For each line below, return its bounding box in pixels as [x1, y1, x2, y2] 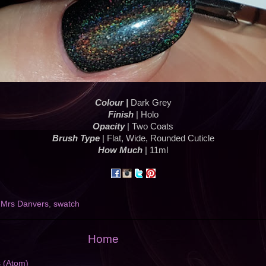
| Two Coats [125, 122, 173, 132]
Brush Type [52, 134, 100, 144]
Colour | [94, 98, 131, 108]
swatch [53, 199, 80, 209]
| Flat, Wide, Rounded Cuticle [99, 134, 214, 144]
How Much [98, 145, 142, 156]
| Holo [133, 110, 159, 120]
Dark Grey [130, 98, 172, 108]
